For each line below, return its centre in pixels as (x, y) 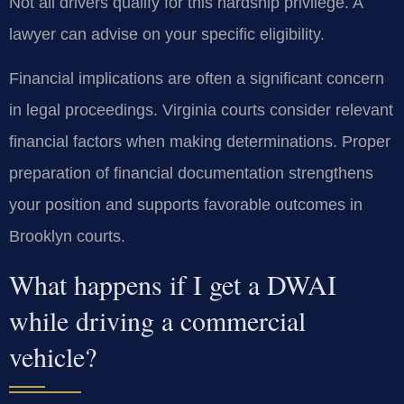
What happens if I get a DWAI (173, 284)
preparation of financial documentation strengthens (191, 174)
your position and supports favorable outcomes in (186, 205)
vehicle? (53, 356)
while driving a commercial (157, 320)
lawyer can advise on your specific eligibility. (167, 35)
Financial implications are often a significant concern (197, 79)
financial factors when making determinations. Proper (200, 142)
